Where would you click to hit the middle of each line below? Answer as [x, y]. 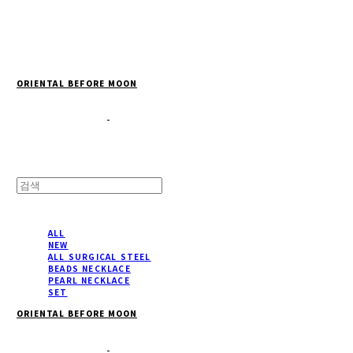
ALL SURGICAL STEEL [100, 257]
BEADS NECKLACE [89, 269]
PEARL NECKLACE [89, 281]
